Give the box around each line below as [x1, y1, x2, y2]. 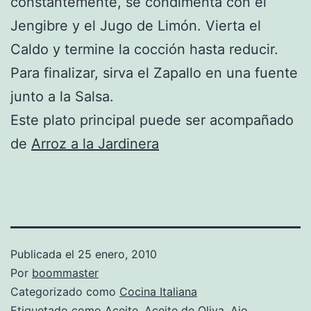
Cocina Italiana [119, 284, 197, 299]
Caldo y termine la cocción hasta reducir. [10, 40, 278, 58]
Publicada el [10, 246, 78, 261]
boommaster [32, 265, 99, 280]
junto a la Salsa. [10, 87, 114, 105]
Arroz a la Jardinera [31, 135, 159, 152]
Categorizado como [10, 284, 119, 299]
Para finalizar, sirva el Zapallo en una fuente [10, 64, 298, 81]
